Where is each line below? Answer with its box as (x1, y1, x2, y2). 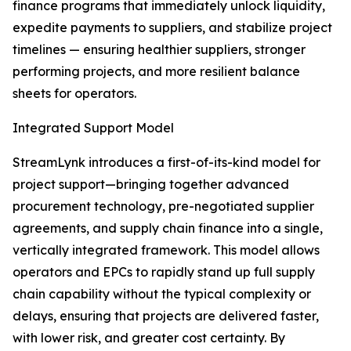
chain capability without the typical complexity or (13, 286, 311, 302)
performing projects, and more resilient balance (13, 63, 300, 79)
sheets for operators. (13, 85, 136, 101)
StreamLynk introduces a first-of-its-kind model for (13, 154, 320, 170)
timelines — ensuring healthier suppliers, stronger (13, 42, 306, 57)
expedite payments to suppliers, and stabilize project (13, 20, 332, 35)
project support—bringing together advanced (13, 176, 289, 192)
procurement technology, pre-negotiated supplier (13, 198, 314, 214)
